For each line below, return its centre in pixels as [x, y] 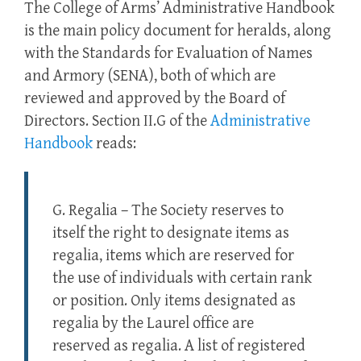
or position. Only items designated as [174, 301]
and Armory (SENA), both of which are [150, 77]
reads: [114, 144]
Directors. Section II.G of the [117, 122]
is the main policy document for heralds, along [178, 31]
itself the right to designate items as [171, 234]
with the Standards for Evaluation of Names [168, 54]
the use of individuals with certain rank [182, 279]
